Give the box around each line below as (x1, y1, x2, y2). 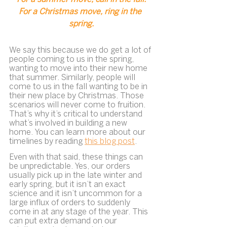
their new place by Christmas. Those (9, 92, 146, 100)
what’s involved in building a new (9, 119, 129, 127)
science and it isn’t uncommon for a (9, 190, 144, 198)
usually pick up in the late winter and (9, 172, 144, 180)
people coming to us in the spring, (9, 55, 136, 63)
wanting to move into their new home (9, 64, 149, 72)
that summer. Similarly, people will (9, 73, 137, 82)
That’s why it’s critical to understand (9, 110, 144, 118)
